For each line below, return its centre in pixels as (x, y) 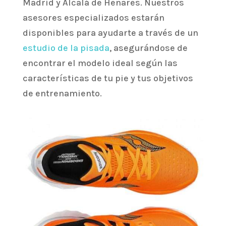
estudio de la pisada (66, 48)
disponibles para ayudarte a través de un (110, 33)
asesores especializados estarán (93, 18)
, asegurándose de (148, 48)
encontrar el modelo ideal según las (100, 63)
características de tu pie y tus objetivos (108, 78)
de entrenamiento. (62, 94)
